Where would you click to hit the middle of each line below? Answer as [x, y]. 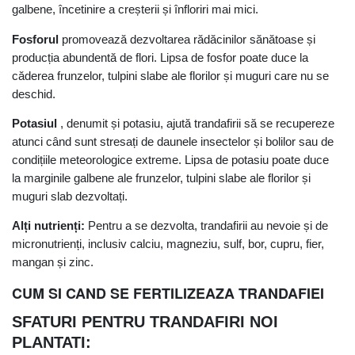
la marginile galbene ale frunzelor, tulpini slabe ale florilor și [161, 178]
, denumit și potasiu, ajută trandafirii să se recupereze [196, 124]
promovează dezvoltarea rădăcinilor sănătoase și [187, 39]
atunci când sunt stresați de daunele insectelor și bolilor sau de [173, 142]
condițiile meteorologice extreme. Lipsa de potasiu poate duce [170, 160]
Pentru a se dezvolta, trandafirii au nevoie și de [206, 226]
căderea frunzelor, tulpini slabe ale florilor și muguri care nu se [170, 75]
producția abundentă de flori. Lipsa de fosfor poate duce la [160, 57]
